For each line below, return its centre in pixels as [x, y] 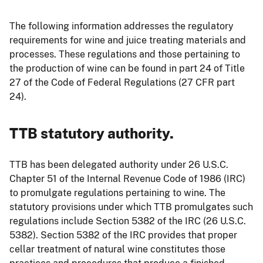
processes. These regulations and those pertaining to [125, 54]
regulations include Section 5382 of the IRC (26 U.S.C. [128, 221]
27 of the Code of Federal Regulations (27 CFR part [122, 82]
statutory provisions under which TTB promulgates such [131, 207]
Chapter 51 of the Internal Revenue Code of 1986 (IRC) [127, 178]
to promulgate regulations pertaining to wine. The [117, 193]
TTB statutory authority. [92, 133]
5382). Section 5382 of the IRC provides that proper [123, 235]
